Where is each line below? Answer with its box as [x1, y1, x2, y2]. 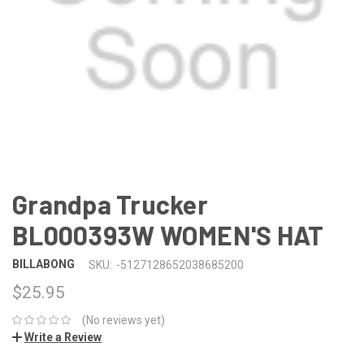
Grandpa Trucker [12, 188, 208, 219]
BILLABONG [12, 258, 75, 271]
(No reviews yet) [81, 313, 165, 327]
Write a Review [24, 330, 102, 344]
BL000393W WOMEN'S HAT [12, 219, 324, 250]
